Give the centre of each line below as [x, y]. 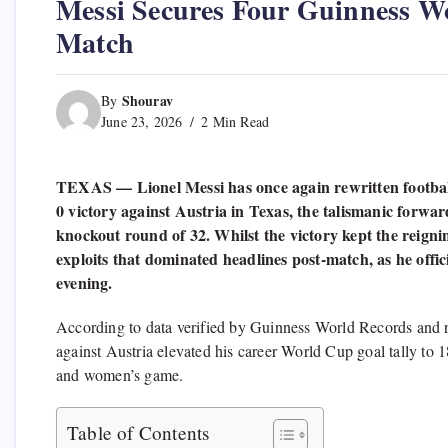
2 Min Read [233, 122]
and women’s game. [120, 375]
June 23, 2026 [142, 122]
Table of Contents [138, 433]
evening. [84, 283]
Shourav [147, 101]
